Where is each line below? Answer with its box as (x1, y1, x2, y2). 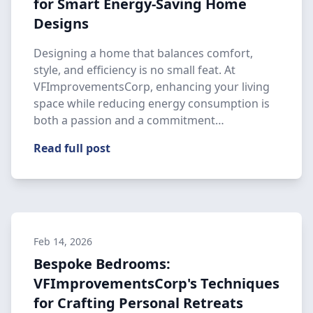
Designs (34, 14, 89, 33)
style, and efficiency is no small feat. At (34, 62, 235, 78)
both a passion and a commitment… (34, 112, 224, 128)
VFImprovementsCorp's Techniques (34, 274, 279, 293)
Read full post (34, 140, 110, 156)
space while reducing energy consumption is (34, 96, 270, 111)
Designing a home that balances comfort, (34, 45, 253, 61)
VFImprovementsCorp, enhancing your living (34, 79, 270, 94)
